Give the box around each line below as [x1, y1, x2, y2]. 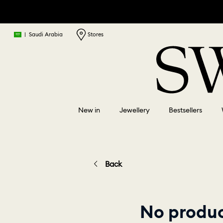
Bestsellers [169, 106, 203, 115]
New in [78, 106, 101, 115]
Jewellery [119, 106, 150, 115]
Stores [86, 31, 104, 38]
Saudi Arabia [27, 31, 65, 38]
